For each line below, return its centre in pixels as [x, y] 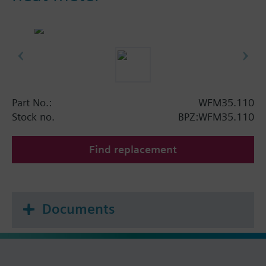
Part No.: [32, 102]
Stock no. [33, 116]
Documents [78, 209]
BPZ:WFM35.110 [216, 116]
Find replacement [133, 149]
